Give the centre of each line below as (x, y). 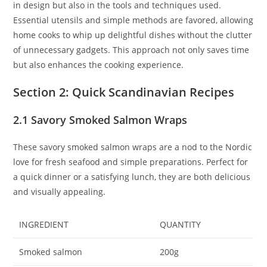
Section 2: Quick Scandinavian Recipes (124, 92)
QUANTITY (181, 225)
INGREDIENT (44, 225)
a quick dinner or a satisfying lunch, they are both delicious (132, 177)
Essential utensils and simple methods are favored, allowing (133, 20)
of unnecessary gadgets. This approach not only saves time (131, 50)
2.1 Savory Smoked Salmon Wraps (100, 120)
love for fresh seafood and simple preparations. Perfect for (131, 162)
